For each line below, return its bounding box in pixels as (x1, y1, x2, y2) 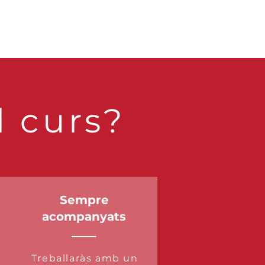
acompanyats (42, 209, 127, 224)
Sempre (59, 193, 109, 207)
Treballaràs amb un (31, 253, 138, 264)
